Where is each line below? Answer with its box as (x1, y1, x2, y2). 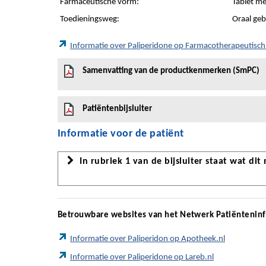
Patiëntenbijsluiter (83, 104, 152, 113)
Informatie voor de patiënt (58, 128, 184, 140)
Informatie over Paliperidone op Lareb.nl (70, 253, 214, 262)
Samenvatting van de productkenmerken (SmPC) (83, 66, 259, 75)
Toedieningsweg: (60, 15, 119, 24)
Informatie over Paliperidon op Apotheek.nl (70, 235, 225, 244)
